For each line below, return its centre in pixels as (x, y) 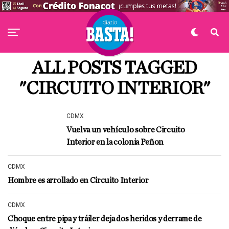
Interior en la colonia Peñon (115, 142)
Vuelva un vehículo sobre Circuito (126, 130)
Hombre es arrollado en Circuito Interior (78, 180)
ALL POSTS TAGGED (114, 68)
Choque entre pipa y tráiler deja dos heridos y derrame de (105, 219)
